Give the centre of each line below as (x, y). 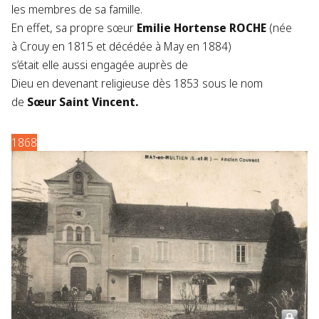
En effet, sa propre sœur (74, 28)
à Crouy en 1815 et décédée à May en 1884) (121, 47)
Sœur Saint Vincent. (83, 102)
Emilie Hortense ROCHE (202, 28)
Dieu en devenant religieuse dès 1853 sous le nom (137, 84)
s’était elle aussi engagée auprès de (100, 65)
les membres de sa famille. (77, 10)
